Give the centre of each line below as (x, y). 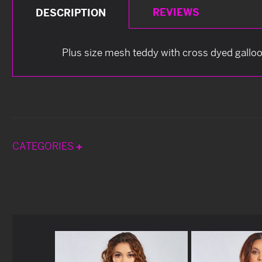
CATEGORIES (44, 146)
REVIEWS (176, 12)
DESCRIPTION (71, 12)
